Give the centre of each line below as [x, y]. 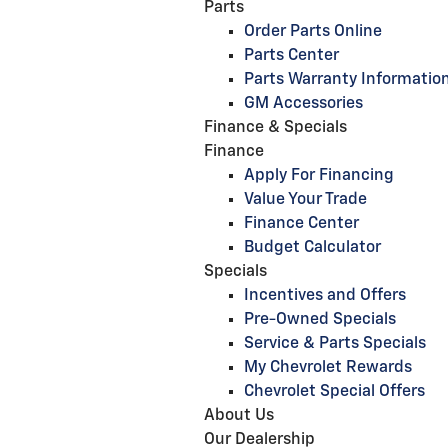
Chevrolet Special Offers [334, 392]
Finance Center [301, 224]
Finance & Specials [275, 128]
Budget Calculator [312, 248]
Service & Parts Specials [335, 344]
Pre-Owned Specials [320, 320]
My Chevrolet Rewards [328, 368]
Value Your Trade [305, 200]
